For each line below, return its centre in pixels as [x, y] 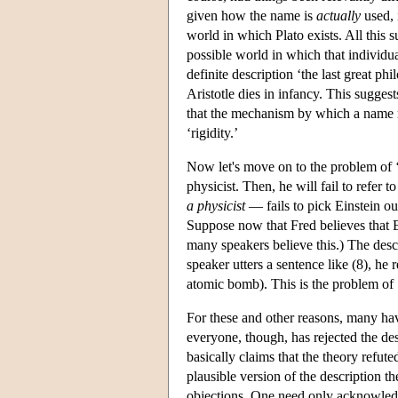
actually [338, 15]
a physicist [216, 205]
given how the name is [251, 15]
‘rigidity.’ [212, 132]
